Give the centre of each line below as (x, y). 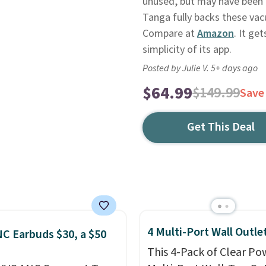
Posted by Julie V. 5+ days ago (200, 68)
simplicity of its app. (187, 50)
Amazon (215, 34)
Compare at (170, 34)
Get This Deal (221, 127)
